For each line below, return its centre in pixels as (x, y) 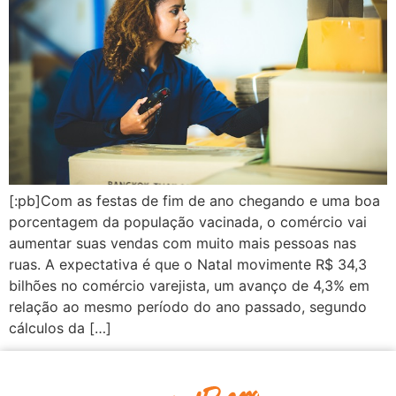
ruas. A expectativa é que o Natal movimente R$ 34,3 (188, 264)
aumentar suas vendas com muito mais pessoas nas (183, 243)
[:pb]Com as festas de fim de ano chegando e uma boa (194, 200)
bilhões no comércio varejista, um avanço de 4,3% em (189, 285)
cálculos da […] (60, 327)
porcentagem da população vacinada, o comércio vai (188, 221)
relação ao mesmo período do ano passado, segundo (188, 306)
